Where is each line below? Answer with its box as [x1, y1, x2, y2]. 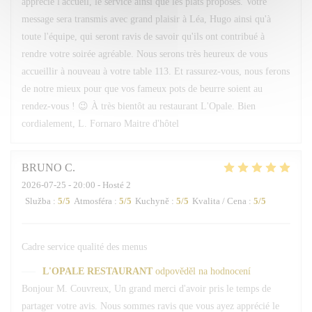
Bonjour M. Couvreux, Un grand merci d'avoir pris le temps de [22, 283, 271, 294]
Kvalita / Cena [192, 196, 247, 206]
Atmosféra [74, 196, 112, 206]
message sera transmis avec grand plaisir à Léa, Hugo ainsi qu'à [22, 14, 271, 24]
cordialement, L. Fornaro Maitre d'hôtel [22, 118, 179, 129]
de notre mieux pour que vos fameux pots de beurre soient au [22, 84, 263, 94]
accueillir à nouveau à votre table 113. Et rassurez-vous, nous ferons [22, 66, 290, 77]
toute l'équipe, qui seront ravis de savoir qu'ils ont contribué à [22, 31, 265, 42]
